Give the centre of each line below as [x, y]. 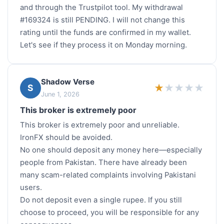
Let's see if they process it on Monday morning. [103, 45]
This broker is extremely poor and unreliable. [100, 125]
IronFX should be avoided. [66, 138]
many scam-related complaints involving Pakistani [108, 175]
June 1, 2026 [60, 94]
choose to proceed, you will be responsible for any [109, 213]
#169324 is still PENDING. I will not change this [102, 20]
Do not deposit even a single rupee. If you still [101, 200]
